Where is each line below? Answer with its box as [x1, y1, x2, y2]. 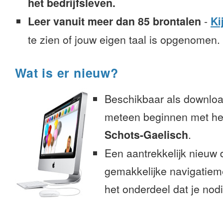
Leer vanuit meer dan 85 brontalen [28, 13, 201, 29]
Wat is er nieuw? [15, 64, 118, 82]
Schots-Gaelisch [105, 127, 188, 142]
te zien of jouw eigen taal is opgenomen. [28, 32, 220, 47]
